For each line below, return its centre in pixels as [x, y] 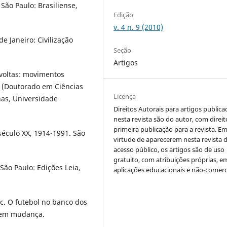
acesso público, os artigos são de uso [169, 149]
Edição [124, 14]
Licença [125, 96]
